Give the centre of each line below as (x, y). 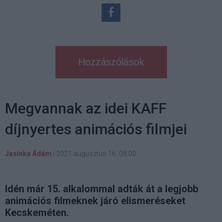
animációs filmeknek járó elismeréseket (95, 200)
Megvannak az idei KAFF (86, 108)
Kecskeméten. (37, 212)
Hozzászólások (111, 62)
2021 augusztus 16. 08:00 (96, 153)
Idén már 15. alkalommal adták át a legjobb (102, 189)
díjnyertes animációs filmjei (96, 129)
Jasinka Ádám (28, 153)
